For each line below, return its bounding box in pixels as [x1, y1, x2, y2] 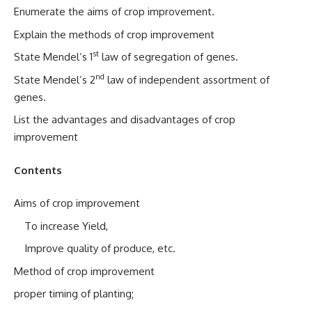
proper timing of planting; [14, 287, 134, 300]
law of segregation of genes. [99, 50, 238, 63]
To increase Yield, [24, 219, 108, 233]
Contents [14, 163, 62, 177]
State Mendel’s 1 [14, 50, 93, 63]
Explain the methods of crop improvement [14, 27, 214, 41]
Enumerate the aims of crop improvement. [14, 5, 214, 18]
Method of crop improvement [14, 264, 155, 278]
